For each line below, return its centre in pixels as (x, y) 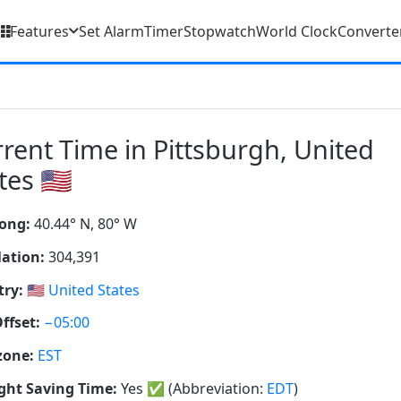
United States (94, 290)
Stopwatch (220, 31)
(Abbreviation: (216, 388)
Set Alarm (111, 31)
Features (39, 31)
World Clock (297, 31)
